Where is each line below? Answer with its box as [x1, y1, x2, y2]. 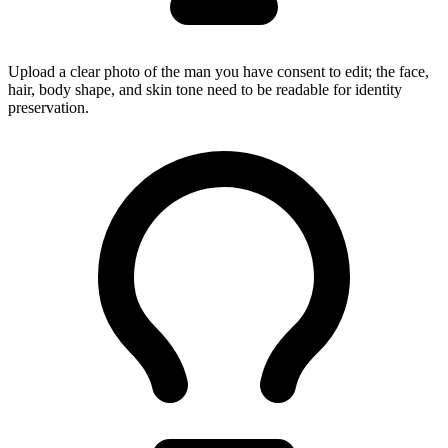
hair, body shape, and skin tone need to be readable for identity [8, 80, 402, 98]
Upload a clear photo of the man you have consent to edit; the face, [8, 62, 429, 80]
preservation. [8, 98, 89, 116]
